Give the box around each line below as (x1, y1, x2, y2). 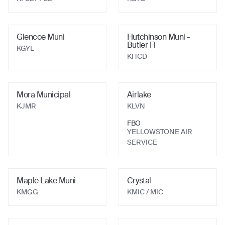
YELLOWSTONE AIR (127, 127, 192, 136)
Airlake (127, 89, 151, 100)
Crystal (127, 175, 151, 186)
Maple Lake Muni (17, 175, 76, 186)
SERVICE (127, 138, 157, 147)
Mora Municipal (17, 89, 71, 100)
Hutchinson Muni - (127, 32, 190, 42)
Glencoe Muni (17, 32, 65, 42)
